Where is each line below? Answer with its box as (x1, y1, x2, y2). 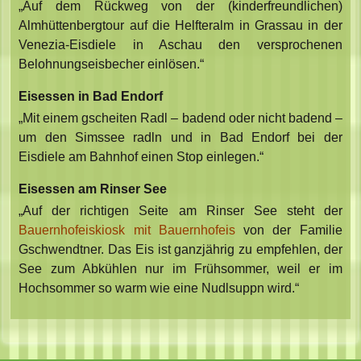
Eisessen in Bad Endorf (19, 89, 164, 104)
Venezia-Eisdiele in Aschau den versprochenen (19, 38, 342, 52)
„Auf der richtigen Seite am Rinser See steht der (19, 204, 342, 218)
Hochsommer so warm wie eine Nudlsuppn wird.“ (19, 281, 300, 296)
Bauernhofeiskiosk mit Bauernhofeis (19, 223, 235, 238)
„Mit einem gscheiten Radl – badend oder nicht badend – (19, 111, 342, 126)
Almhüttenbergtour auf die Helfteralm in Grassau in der (19, 19, 342, 33)
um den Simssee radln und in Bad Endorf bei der (19, 131, 342, 145)
